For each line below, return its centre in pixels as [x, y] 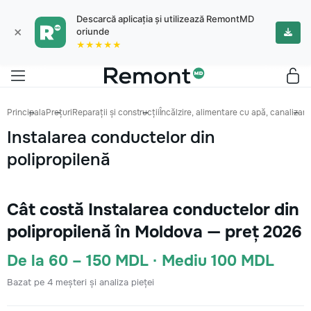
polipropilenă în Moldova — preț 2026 [154, 232]
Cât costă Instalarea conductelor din [153, 210]
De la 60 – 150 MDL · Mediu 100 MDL [141, 261]
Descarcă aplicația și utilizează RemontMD [165, 19]
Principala [26, 112]
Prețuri [59, 112]
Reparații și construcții [116, 112]
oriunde [93, 31]
